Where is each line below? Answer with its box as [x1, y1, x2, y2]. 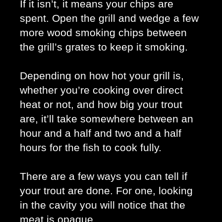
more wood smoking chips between [20, 26, 187, 39]
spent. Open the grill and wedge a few [20, 12, 199, 24]
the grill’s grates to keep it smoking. [20, 41, 191, 53]
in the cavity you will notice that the [20, 199, 185, 211]
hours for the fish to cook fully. [20, 141, 162, 154]
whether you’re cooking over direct [20, 84, 183, 96]
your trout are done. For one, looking [20, 184, 193, 197]
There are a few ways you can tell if [20, 170, 187, 182]
